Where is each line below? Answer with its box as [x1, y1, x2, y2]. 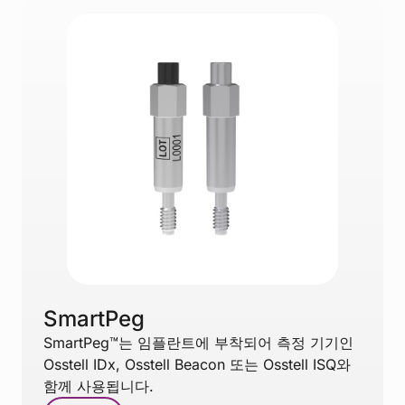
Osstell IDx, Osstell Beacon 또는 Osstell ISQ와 [43, 355, 351, 374]
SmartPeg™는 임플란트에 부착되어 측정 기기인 [43, 334, 353, 353]
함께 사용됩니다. [43, 377, 154, 396]
